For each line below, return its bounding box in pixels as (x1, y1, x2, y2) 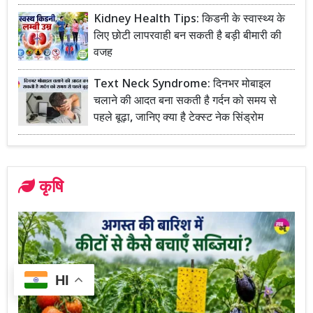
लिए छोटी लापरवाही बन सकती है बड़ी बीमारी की (94, 29, 282, 44)
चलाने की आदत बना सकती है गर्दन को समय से (94, 94, 277, 109)
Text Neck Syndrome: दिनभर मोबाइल (94, 78, 271, 92)
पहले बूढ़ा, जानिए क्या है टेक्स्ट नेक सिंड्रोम (94, 111, 263, 126)
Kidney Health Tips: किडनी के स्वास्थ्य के (94, 13, 285, 27)
